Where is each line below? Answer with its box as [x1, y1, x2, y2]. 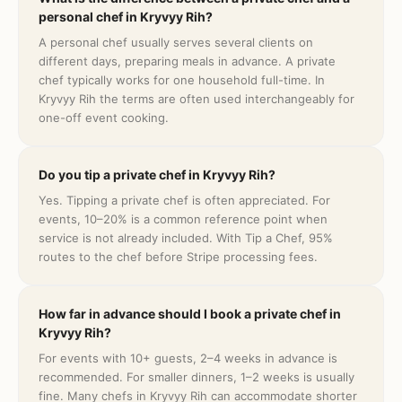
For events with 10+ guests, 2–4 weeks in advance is [39, 351, 337, 365]
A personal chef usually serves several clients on [39, 35, 313, 49]
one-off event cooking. [39, 110, 169, 125]
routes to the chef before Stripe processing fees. [39, 249, 318, 264]
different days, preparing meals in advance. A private [39, 54, 336, 68]
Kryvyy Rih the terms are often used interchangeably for [39, 92, 354, 106]
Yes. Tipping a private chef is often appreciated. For [39, 193, 330, 207]
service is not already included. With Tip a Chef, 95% [39, 231, 333, 245]
